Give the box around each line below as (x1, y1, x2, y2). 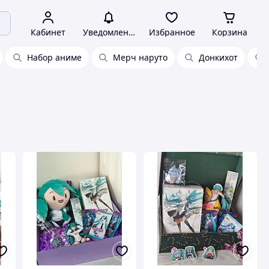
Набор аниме (27, 52, 82, 63)
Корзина (211, 26, 247, 38)
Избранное (148, 26, 195, 38)
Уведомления (82, 26, 139, 38)
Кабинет (31, 26, 65, 38)
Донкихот (199, 52, 238, 63)
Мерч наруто (113, 52, 168, 63)
